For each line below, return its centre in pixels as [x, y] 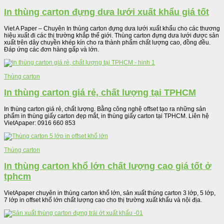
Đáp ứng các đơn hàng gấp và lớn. [51, 49]
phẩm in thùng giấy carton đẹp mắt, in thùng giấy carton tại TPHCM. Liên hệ [106, 116]
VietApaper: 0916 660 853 [40, 123]
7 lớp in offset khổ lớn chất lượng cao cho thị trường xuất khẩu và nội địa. [103, 200]
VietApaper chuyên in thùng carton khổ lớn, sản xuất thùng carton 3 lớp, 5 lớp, [110, 193]
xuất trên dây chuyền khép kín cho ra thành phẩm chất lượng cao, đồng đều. [107, 42]
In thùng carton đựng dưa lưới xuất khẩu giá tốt [106, 12]
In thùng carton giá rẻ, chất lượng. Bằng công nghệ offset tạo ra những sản [105, 109]
